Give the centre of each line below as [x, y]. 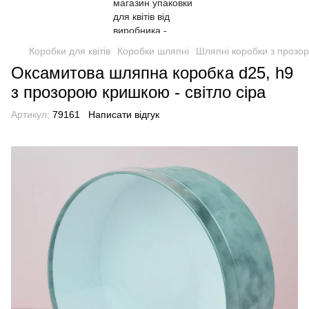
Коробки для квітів [70, 51]
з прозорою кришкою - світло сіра [138, 92]
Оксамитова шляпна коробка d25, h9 [152, 73]
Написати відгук [124, 114]
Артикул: [30, 114]
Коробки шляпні [153, 51]
